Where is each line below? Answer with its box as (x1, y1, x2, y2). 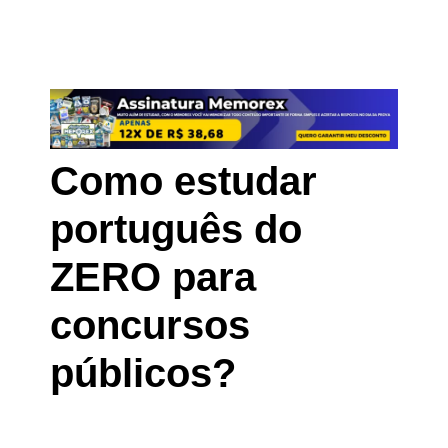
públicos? (50, 351, 236, 396)
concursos (50, 303, 250, 348)
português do (50, 207, 302, 252)
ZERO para (50, 255, 256, 300)
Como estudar (50, 159, 317, 204)
